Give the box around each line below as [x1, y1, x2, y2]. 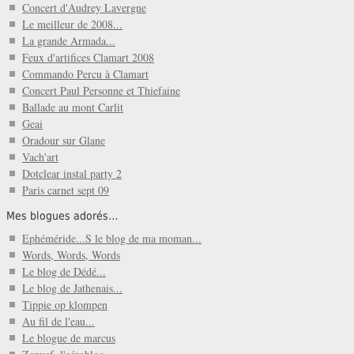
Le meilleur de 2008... [22, 16, 122, 32]
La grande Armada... [22, 32, 115, 48]
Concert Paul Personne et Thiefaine [22, 82, 180, 98]
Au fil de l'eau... [22, 314, 95, 330]
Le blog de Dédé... [22, 264, 106, 280]
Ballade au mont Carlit [22, 99, 123, 115]
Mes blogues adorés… [6, 209, 119, 222]
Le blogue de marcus [22, 330, 115, 346]
